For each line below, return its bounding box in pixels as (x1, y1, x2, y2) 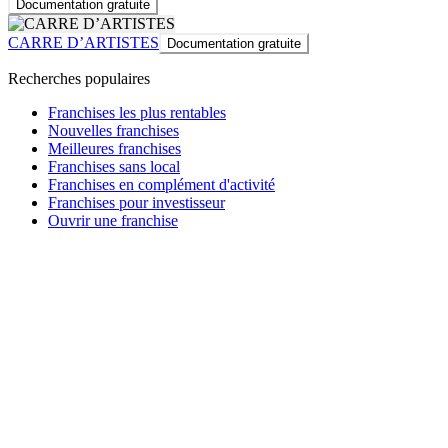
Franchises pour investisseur (48, 194, 225, 212)
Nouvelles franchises (48, 122, 179, 140)
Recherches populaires (8, 70, 150, 88)
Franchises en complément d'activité (48, 176, 275, 194)
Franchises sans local (48, 158, 180, 176)
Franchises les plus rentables (48, 104, 226, 122)
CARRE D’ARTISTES (8, 34, 159, 52)
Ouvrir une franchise (48, 212, 178, 230)
